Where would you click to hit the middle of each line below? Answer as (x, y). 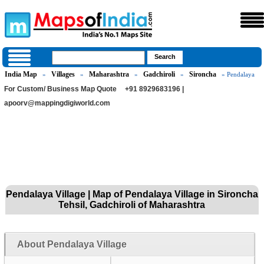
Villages (63, 74)
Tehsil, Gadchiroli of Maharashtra (132, 205)
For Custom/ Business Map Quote (61, 89)
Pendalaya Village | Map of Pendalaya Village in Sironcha (132, 194)
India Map (21, 74)
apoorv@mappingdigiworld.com (57, 103)
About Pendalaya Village (72, 244)
